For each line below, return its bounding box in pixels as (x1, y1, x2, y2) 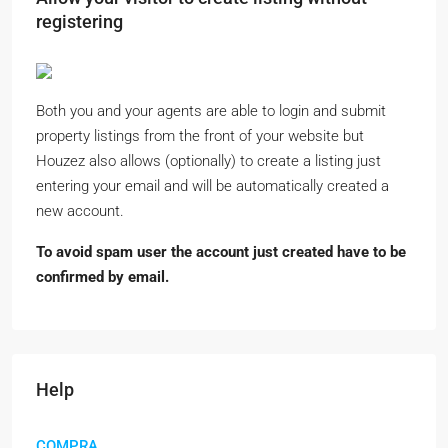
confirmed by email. (36, 268, 169, 287)
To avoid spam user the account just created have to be (36, 243, 406, 262)
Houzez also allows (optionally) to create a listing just (36, 152, 381, 171)
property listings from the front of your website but (36, 127, 364, 146)
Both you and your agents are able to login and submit (36, 102, 386, 121)
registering (36, 11, 123, 33)
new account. (36, 202, 124, 221)
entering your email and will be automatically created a (36, 177, 389, 196)
